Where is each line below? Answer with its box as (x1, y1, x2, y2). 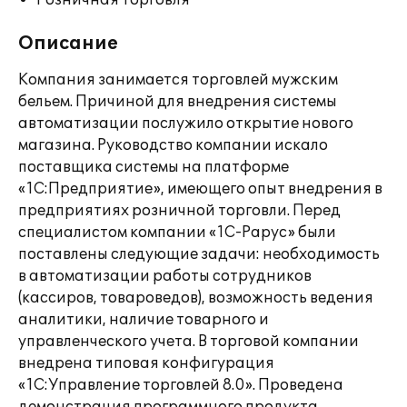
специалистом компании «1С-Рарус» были (18, 223, 336, 242)
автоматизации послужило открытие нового (18, 114, 353, 133)
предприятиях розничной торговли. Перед (18, 202, 341, 220)
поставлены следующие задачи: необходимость (18, 245, 380, 263)
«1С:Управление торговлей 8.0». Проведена (18, 376, 343, 394)
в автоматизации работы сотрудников (18, 267, 312, 285)
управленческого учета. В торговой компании (18, 333, 359, 351)
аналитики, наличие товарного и (18, 311, 269, 329)
